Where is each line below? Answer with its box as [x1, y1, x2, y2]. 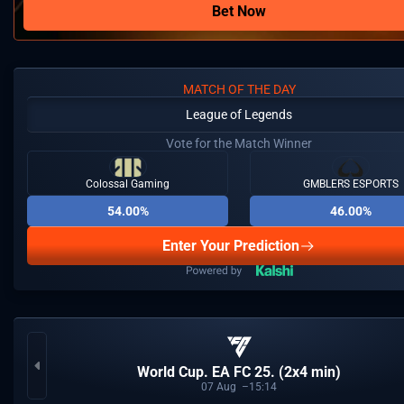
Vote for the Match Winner [166, 136, 312, 151]
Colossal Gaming [86, 178, 170, 191]
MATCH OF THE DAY [182, 82, 296, 97]
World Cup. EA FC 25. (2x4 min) [137, 363, 341, 381]
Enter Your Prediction [162, 237, 299, 255]
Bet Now [212, 3, 266, 21]
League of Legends [186, 107, 292, 123]
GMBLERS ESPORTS [302, 178, 399, 191]
